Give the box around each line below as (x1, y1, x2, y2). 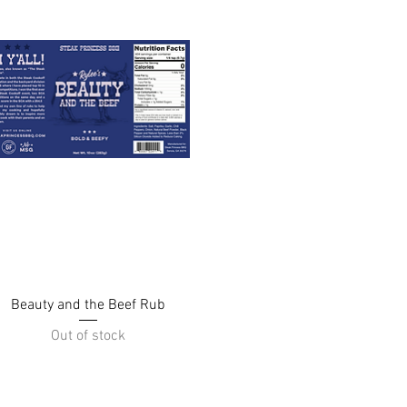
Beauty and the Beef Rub (10, 295, 165, 314)
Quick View (58, 294, 117, 311)
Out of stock (50, 327, 125, 346)
